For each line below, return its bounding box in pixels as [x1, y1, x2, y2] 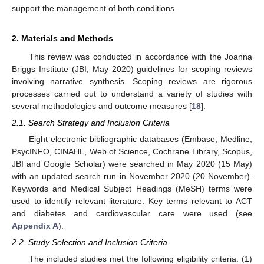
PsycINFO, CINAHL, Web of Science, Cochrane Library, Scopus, [12, 147, 252, 157]
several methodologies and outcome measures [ [12, 101, 192, 111]
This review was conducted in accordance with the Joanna [28, 51, 252, 61]
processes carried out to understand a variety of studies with [12, 88, 252, 98]
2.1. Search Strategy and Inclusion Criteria [12, 118, 170, 127]
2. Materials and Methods [12, 33, 113, 43]
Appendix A [12, 221, 58, 231]
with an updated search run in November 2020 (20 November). [12, 171, 252, 181]
